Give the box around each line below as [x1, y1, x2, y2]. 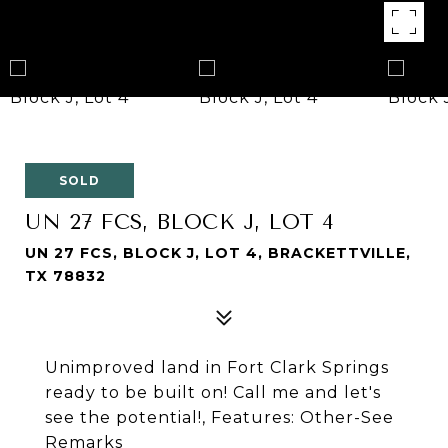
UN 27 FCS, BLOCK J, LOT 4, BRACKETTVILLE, [25, 244, 411, 262]
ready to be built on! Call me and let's [45, 383, 381, 402]
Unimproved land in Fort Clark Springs [45, 358, 389, 377]
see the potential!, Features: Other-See [45, 408, 394, 427]
